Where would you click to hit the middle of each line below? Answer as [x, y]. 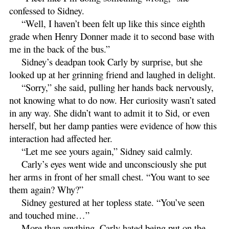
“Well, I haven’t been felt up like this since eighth [113, 23]
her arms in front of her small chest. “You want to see [109, 176]
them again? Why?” [46, 189]
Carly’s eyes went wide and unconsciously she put [114, 164]
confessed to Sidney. [47, 10]
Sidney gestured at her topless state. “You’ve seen [113, 202]
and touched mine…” [49, 215]
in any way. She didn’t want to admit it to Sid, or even [109, 112]
